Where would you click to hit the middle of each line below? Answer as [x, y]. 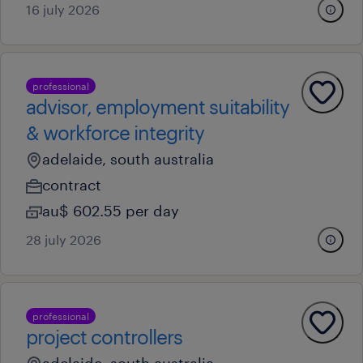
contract [72, 185]
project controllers [104, 337]
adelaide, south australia [128, 159]
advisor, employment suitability [158, 107]
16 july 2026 [63, 9]
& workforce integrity [115, 132]
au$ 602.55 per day [111, 211]
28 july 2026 [64, 239]
